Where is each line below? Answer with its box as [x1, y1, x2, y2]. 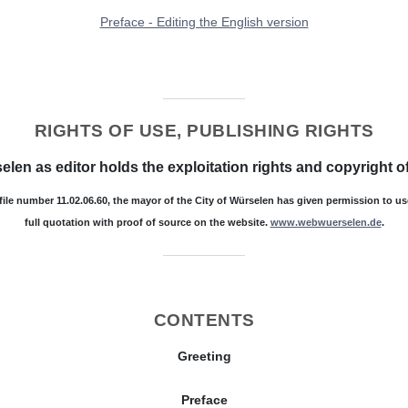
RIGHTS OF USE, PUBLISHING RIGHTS [34, 120, 374, 140]
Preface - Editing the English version [99, 14, 309, 29]
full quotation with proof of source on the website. [24, 216, 270, 228]
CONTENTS [153, 310, 255, 330]
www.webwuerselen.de [270, 216, 382, 228]
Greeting [177, 348, 231, 363]
